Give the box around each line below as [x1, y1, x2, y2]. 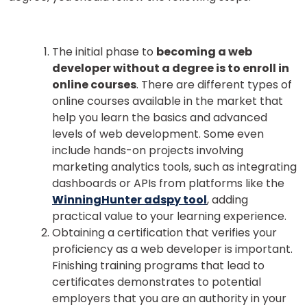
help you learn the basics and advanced [52, 109, 267, 125]
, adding [207, 191, 248, 208]
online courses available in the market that [52, 93, 283, 109]
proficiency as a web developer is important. [52, 241, 293, 257]
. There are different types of [136, 76, 292, 93]
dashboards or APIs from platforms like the [52, 175, 284, 191]
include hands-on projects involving [52, 142, 243, 158]
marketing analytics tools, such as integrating [52, 158, 297, 175]
